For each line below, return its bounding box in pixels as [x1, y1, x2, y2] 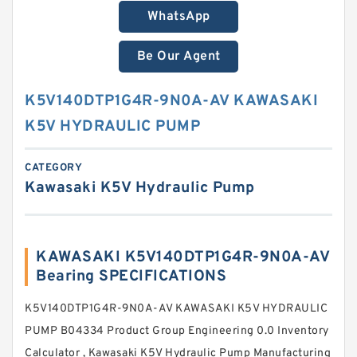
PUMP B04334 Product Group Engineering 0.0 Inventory [25, 324, 329, 338]
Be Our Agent [136, 49, 221, 65]
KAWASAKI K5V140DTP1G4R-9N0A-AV [36, 248, 329, 267]
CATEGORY [25, 162, 82, 175]
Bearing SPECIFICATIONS [36, 267, 226, 286]
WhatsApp [147, 9, 210, 25]
